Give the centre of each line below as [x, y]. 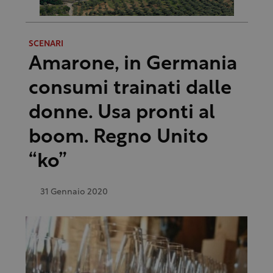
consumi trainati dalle [130, 89]
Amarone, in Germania [133, 65]
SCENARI [46, 44]
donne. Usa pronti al [122, 114]
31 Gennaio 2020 [74, 193]
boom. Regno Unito [118, 138]
